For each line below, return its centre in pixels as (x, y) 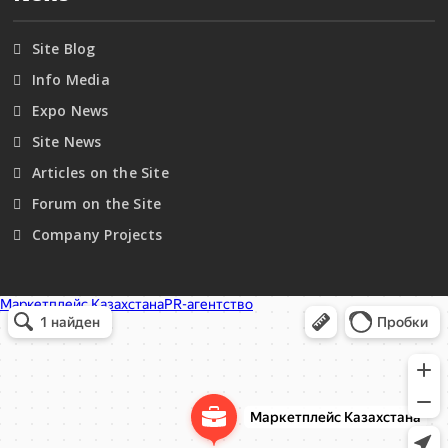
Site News (66, 141)
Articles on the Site (100, 172)
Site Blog (63, 48)
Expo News (70, 110)
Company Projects (97, 234)
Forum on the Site (96, 203)
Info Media (70, 79)
